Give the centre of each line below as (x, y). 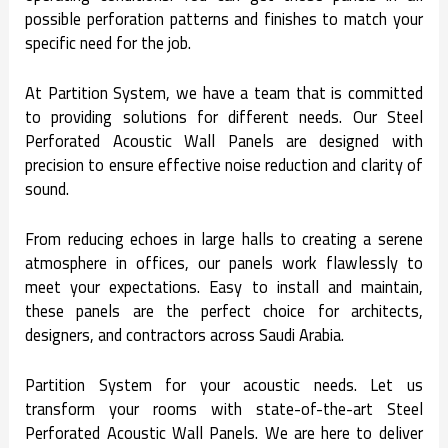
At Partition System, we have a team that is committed (224, 92)
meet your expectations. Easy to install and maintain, (224, 287)
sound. (47, 188)
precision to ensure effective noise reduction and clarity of (224, 164)
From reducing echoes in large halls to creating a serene (224, 239)
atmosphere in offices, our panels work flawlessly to (224, 263)
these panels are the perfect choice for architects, (224, 311)
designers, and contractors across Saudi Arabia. (185, 335)
